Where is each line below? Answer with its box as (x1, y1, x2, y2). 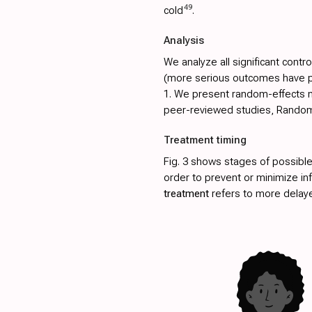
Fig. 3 (163, 155, 188, 169)
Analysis (163, 34, 204, 47)
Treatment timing (163, 134, 247, 147)
